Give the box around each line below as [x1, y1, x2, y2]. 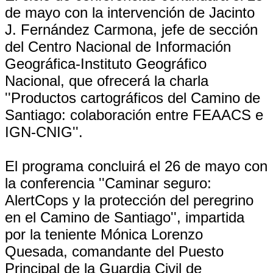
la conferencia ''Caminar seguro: [5, 175, 211, 191]
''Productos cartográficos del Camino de [5, 90, 260, 106]
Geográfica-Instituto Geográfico [5, 55, 207, 72]
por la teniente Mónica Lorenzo [5, 226, 203, 243]
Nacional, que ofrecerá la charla [5, 73, 208, 89]
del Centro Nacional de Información [5, 38, 231, 55]
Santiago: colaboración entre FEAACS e [5, 107, 263, 123]
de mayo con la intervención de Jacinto [5, 4, 255, 21]
